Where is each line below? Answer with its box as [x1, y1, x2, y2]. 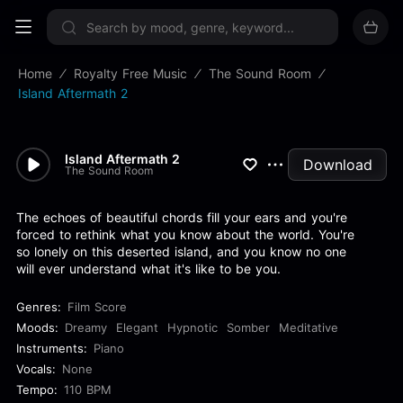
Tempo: [16, 382, 58, 397]
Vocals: [16, 362, 56, 376]
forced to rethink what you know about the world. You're [16, 227, 354, 242]
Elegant [116, 320, 158, 335]
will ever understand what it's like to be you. [16, 261, 281, 276]
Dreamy [65, 320, 107, 335]
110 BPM [64, 382, 112, 397]
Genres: [16, 300, 61, 314]
